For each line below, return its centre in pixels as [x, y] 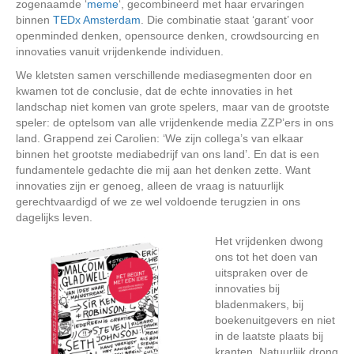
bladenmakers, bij [259, 304]
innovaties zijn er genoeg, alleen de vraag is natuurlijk [150, 186]
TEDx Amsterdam [97, 20]
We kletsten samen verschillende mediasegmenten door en [164, 75]
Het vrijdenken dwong [269, 241]
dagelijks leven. [54, 217]
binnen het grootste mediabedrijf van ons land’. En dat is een [168, 154]
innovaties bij [247, 288]
